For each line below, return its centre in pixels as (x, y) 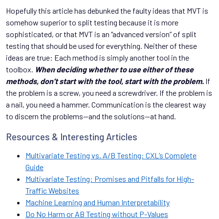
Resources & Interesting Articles (72, 137)
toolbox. (20, 69)
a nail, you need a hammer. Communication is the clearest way (106, 105)
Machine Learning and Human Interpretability (98, 202)
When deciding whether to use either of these (114, 69)
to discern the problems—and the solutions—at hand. (91, 116)
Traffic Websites (52, 191)
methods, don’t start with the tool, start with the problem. (105, 81)
